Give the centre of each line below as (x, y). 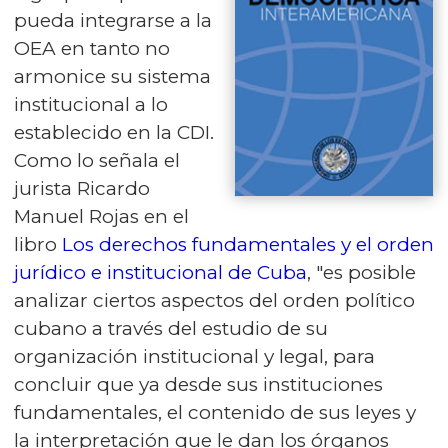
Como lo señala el (97, 161)
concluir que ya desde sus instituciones (198, 385)
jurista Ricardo (82, 189)
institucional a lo (91, 105)
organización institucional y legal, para (194, 357)
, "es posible (361, 273)
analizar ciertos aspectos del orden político (214, 301)
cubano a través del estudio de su (171, 329)
